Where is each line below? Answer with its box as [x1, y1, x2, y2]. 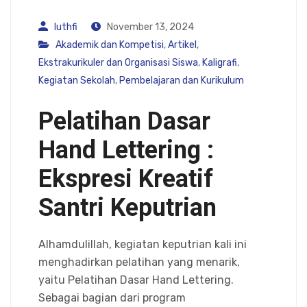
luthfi [54, 21, 77, 33]
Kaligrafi [202, 56, 237, 69]
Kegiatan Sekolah [38, 74, 115, 86]
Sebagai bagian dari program [38, 291, 186, 304]
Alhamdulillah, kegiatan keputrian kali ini [38, 237, 247, 251]
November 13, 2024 [105, 21, 194, 33]
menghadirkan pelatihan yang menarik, [38, 255, 240, 269]
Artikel [168, 38, 197, 51]
